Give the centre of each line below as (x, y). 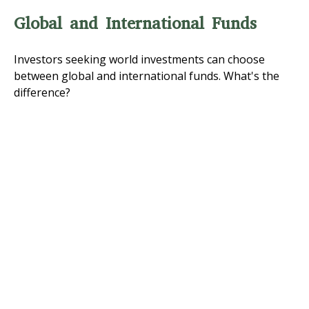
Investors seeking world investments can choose (139, 59)
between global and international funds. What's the (147, 76)
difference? (42, 92)
